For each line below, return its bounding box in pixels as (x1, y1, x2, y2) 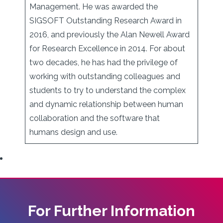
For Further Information (28, 202, 195, 220)
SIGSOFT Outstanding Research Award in (29, 16, 182, 25)
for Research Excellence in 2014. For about (29, 44, 185, 53)
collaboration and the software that (29, 113, 160, 123)
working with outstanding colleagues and (29, 72, 180, 81)
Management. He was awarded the (29, 2, 158, 11)
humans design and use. (29, 127, 117, 137)
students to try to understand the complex (29, 86, 186, 95)
